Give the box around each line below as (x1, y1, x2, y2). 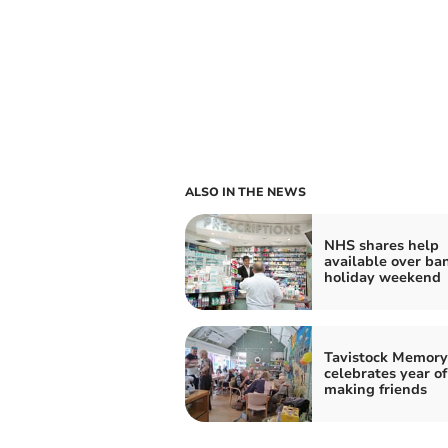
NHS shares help (323, 235, 439, 255)
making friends (323, 379, 427, 399)
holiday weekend (323, 267, 441, 287)
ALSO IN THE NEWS (184, 183, 306, 200)
